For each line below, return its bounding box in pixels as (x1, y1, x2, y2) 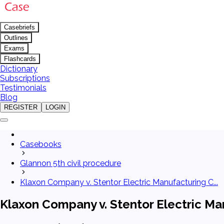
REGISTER (4, 103, 37, 111)
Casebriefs (4, 23, 35, 31)
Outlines (4, 34, 28, 41)
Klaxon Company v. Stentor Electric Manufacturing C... (20, 177, 218, 187)
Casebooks (20, 139, 61, 149)
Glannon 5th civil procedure (20, 158, 121, 168)
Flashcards (4, 55, 36, 62)
